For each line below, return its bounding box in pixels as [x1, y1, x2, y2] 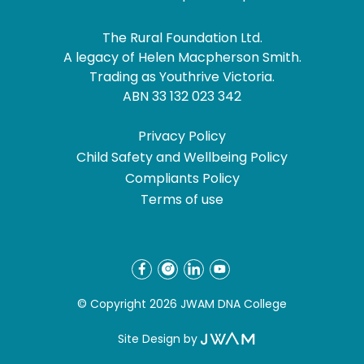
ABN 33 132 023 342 [123, 86, 241, 106]
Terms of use [141, 189, 223, 209]
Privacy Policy [138, 126, 226, 145]
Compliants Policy [124, 168, 240, 188]
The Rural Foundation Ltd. [102, 28, 262, 47]
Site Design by [117, 330, 197, 347]
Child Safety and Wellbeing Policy [76, 147, 288, 167]
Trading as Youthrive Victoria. [89, 67, 275, 86]
